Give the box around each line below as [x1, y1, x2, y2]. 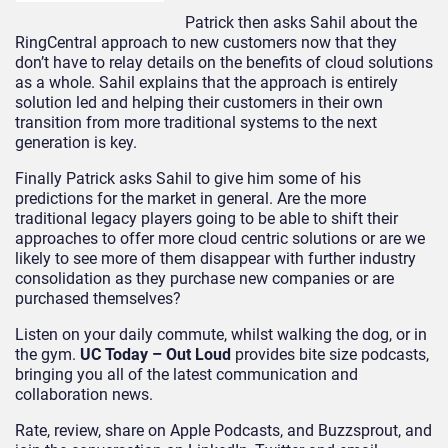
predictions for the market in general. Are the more [15, 189, 366, 209]
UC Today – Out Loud [80, 345, 231, 365]
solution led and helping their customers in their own [15, 93, 383, 113]
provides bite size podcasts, [231, 345, 429, 365]
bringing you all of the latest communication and [15, 365, 358, 385]
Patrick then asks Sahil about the [185, 13, 417, 33]
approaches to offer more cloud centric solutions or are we [15, 229, 425, 249]
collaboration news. [15, 385, 153, 405]
